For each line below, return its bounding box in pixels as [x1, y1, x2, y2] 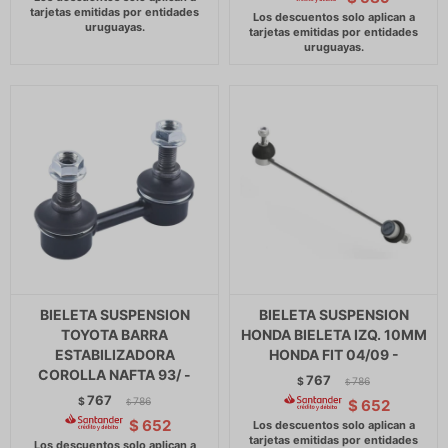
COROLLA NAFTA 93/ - [38, 366, 191, 383]
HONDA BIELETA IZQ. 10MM [240, 326, 427, 343]
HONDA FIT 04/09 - [268, 346, 399, 363]
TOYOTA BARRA [61, 326, 168, 343]
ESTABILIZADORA [54, 346, 175, 363]
